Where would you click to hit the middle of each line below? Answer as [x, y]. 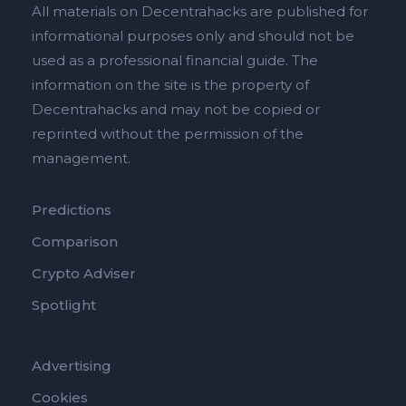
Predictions [72, 210]
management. [81, 159]
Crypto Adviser [84, 274]
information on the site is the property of [170, 85]
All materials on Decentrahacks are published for [200, 12]
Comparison [75, 242]
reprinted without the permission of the [168, 134]
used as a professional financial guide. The [175, 61]
